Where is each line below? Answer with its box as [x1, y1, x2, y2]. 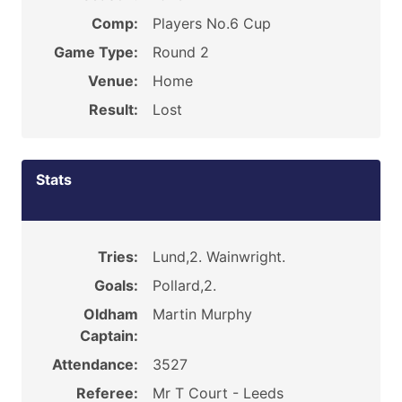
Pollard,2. [152, 276, 216, 294]
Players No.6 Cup [152, 14, 271, 32]
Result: [88, 100, 138, 118]
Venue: [87, 72, 138, 90]
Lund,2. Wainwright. [152, 248, 285, 266]
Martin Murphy [152, 305, 252, 323]
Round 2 [152, 43, 209, 61]
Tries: [97, 248, 138, 266]
